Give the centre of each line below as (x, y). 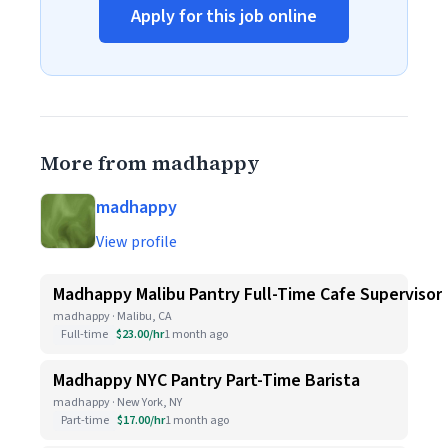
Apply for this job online (224, 16)
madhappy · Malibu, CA (112, 316)
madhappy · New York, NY (117, 402)
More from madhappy (150, 163)
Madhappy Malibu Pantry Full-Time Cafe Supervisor (247, 294)
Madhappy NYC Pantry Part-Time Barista (206, 380)
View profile (136, 242)
